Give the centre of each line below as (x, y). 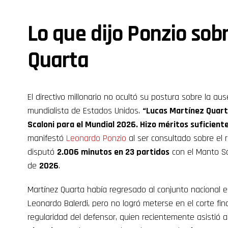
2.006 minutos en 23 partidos (113, 152)
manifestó (47, 138)
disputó (42, 152)
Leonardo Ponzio (96, 138)
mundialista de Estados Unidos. (85, 111)
